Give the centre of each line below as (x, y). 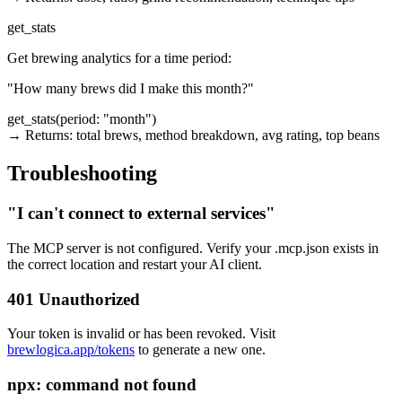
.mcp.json (302, 248)
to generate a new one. (200, 350)
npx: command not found (102, 384)
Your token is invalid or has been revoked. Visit (141, 334)
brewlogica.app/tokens (71, 350)
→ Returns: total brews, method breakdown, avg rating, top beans (193, 135)
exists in (354, 248)
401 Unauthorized (74, 299)
